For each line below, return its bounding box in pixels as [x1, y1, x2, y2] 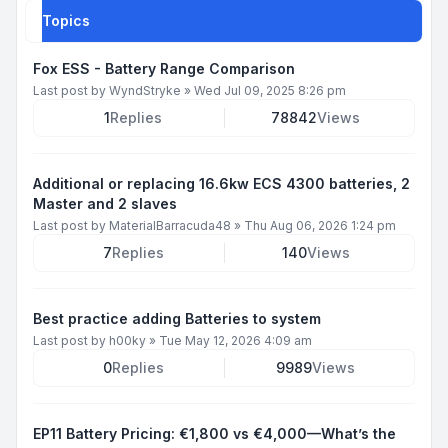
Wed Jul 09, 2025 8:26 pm [194, 82, 346, 98]
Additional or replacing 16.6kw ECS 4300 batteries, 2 [33, 174, 410, 192]
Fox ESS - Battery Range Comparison [33, 59, 295, 77]
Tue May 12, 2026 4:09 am [159, 332, 312, 348]
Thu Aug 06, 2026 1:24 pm [244, 217, 396, 233]
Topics [42, 11, 90, 29]
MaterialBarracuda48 [109, 217, 231, 233]
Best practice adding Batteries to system [33, 309, 321, 327]
